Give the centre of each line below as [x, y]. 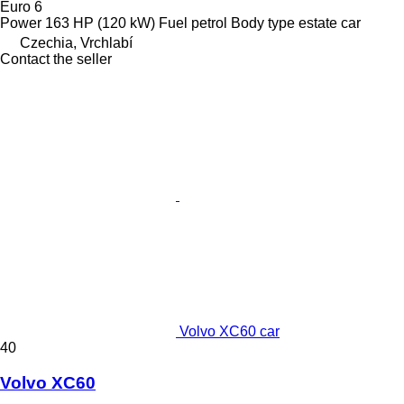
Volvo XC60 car [230, 332]
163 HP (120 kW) [100, 23]
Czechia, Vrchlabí [76, 43]
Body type [263, 23]
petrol [209, 23]
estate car [330, 23]
